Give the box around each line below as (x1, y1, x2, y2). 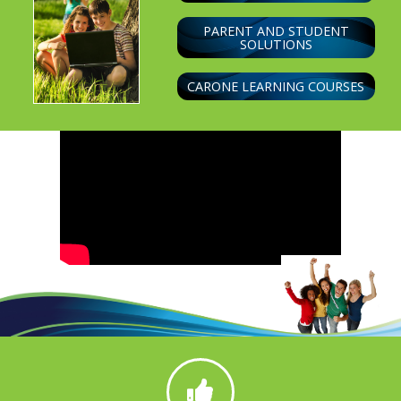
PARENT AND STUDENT (202, 21, 349, 39)
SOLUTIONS (239, 35, 312, 53)
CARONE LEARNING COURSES (187, 77, 365, 95)
